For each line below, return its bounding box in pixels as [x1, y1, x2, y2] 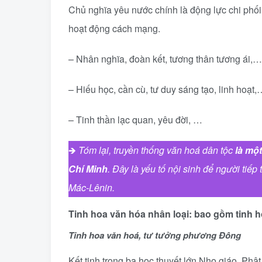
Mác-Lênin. [68, 181, 115, 194]
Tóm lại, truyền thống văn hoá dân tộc [78, 143, 235, 157]
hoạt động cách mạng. [68, 22, 160, 35]
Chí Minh [68, 162, 108, 175]
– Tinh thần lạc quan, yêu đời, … [68, 113, 202, 126]
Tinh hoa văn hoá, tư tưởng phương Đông [68, 229, 241, 242]
